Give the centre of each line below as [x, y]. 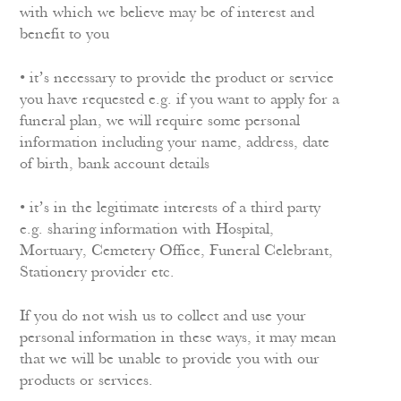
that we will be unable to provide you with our [170, 359]
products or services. [87, 381]
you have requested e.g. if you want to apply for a [180, 100]
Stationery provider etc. [98, 273]
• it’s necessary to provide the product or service [177, 78]
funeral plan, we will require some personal [160, 121]
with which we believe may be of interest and [167, 13]
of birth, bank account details [115, 164]
